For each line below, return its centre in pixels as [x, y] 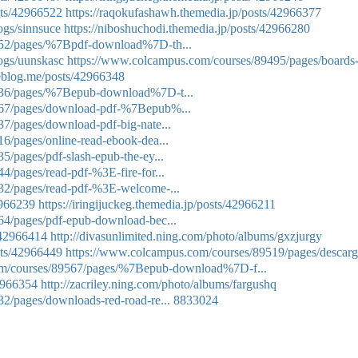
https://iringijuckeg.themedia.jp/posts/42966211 [157, 204]
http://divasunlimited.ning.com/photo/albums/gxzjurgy [186, 236]
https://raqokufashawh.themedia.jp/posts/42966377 [193, 12]
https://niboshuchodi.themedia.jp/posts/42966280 [187, 28]
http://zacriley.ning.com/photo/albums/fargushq [159, 284]
